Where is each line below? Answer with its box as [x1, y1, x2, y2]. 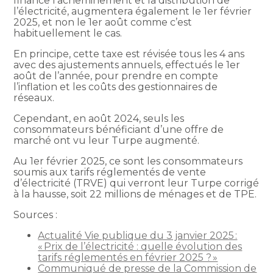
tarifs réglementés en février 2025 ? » [38, 251, 218, 263]
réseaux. [13, 91, 55, 104]
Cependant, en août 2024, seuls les [13, 112, 185, 124]
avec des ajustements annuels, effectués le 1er [13, 58, 241, 71]
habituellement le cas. [13, 27, 122, 39]
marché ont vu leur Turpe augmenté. [13, 134, 200, 146]
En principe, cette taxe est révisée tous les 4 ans [13, 48, 245, 60]
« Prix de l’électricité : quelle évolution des [38, 240, 243, 252]
